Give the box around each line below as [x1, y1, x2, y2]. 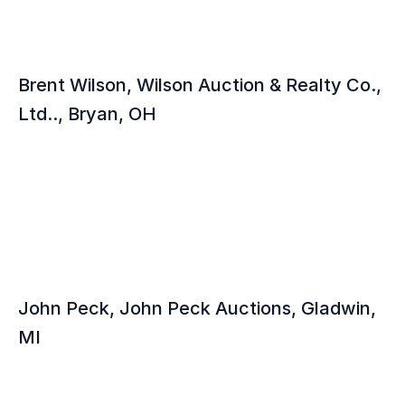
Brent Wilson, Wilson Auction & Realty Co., [18, 74, 381, 96]
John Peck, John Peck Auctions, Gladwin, [18, 297, 376, 319]
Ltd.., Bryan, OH [18, 103, 156, 125]
